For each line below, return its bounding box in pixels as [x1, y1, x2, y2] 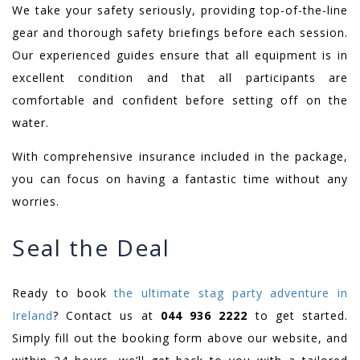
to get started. [247, 308, 349, 324]
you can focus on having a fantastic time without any [12, 171, 348, 187]
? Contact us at [53, 308, 161, 324]
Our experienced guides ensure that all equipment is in [12, 47, 348, 63]
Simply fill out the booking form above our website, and [12, 330, 348, 346]
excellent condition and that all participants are [12, 70, 348, 86]
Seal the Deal [12, 232, 170, 264]
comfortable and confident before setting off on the [12, 92, 348, 108]
